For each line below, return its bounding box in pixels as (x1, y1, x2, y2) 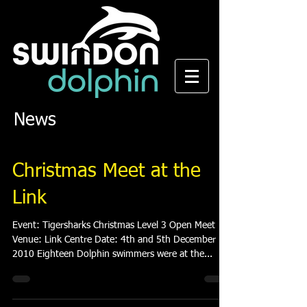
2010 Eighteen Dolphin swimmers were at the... (12, 249, 212, 259)
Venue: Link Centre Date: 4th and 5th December (12, 235, 216, 245)
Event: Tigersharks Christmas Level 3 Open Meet (12, 221, 215, 230)
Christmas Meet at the (12, 162, 201, 181)
